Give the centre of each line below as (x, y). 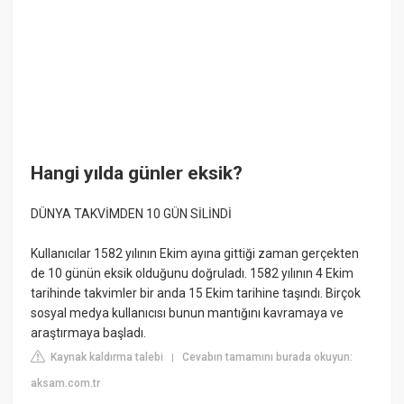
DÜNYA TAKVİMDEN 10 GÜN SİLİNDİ (132, 214)
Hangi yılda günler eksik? (137, 174)
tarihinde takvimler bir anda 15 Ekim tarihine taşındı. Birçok (196, 294)
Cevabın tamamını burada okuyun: (268, 358)
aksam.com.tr (66, 384)
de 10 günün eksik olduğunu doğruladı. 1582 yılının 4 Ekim (193, 274)
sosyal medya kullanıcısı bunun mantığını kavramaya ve (188, 313)
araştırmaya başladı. (89, 333)
